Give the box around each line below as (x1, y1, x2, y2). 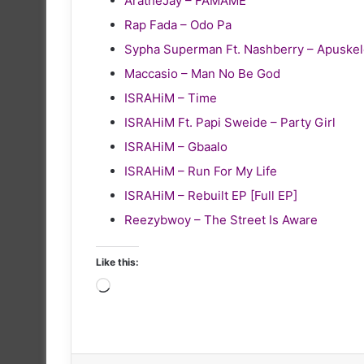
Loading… (110, 279, 165, 295)
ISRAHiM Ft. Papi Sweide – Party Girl (124, 114, 336, 130)
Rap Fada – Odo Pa (124, 16, 232, 32)
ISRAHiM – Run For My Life (124, 162, 277, 179)
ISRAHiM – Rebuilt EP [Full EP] (124, 187, 297, 203)
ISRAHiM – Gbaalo (124, 138, 227, 154)
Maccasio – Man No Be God (124, 65, 280, 81)
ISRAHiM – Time (124, 89, 217, 106)
